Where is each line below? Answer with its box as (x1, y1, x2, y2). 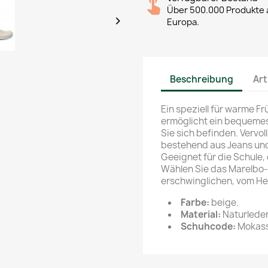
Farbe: (181, 196, 211, 209)
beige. (211, 196, 239, 209)
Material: (181, 208, 221, 221)
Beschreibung (170, 72, 233, 86)
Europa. (167, 16, 199, 28)
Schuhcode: (181, 220, 236, 233)
